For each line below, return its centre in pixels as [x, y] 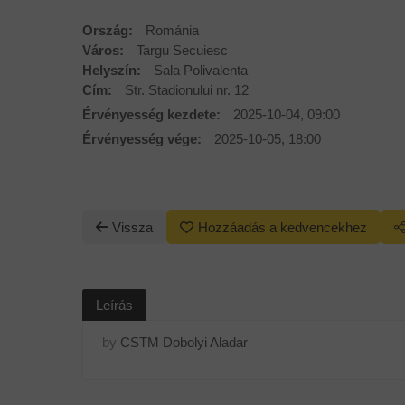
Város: [105, 50]
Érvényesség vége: [144, 138]
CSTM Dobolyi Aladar [184, 343]
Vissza [133, 228]
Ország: [110, 30]
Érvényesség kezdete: [154, 114]
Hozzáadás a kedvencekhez [283, 228]
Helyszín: [114, 70]
